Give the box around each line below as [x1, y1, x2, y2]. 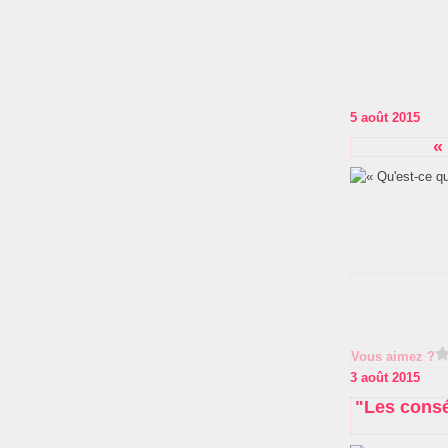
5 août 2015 [350, 110, 420, 125]
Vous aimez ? [351, 349, 435, 364]
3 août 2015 [350, 370, 420, 385]
